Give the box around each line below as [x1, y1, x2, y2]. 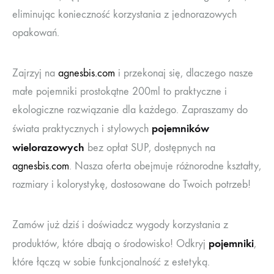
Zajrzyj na [12, 66, 58, 80]
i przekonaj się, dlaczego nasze [115, 66, 253, 80]
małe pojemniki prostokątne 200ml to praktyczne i [12, 84, 227, 98]
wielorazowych [12, 140, 84, 154]
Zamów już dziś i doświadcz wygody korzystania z [12, 218, 228, 231]
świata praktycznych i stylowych [12, 122, 152, 135]
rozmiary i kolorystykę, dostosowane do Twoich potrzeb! [12, 177, 251, 191]
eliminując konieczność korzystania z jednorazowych [12, 7, 237, 21]
